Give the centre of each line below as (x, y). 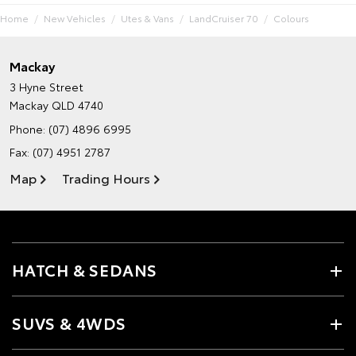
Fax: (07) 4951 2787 (60, 151)
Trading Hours (106, 177)
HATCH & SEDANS (85, 269)
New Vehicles (75, 17)
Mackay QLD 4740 (56, 104)
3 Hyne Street (46, 86)
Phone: (29, 128)
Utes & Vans (147, 17)
